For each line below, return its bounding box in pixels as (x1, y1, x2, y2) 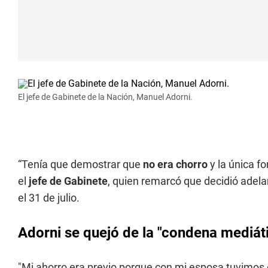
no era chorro (143, 158, 208, 170)
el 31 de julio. (18, 191, 80, 204)
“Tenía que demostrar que (18, 158, 143, 170)
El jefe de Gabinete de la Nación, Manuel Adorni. (18, 92, 193, 102)
